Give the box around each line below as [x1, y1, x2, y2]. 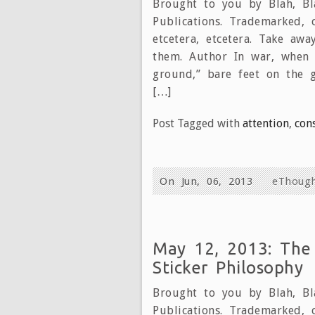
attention [243, 116, 289, 130]
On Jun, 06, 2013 [160, 174, 259, 188]
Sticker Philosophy [153, 257, 303, 277]
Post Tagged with [153, 116, 243, 130]
